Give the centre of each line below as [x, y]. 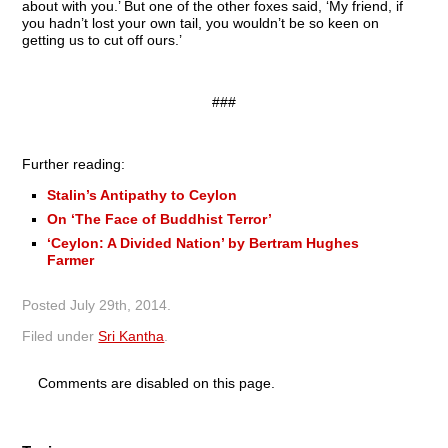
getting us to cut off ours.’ [102, 39]
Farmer [71, 259]
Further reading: [74, 163]
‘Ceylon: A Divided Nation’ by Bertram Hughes [203, 242]
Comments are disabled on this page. [156, 382]
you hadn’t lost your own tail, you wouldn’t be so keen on [201, 22]
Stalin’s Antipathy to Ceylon [142, 194]
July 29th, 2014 [119, 304]
